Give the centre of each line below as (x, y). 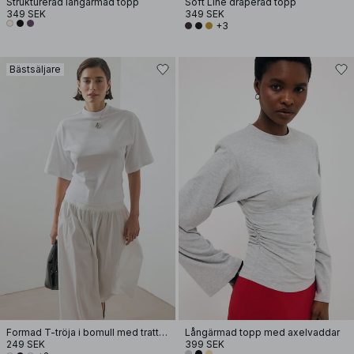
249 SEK (26, 344)
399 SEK (205, 344)
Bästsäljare (35, 69)
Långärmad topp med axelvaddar (262, 332)
